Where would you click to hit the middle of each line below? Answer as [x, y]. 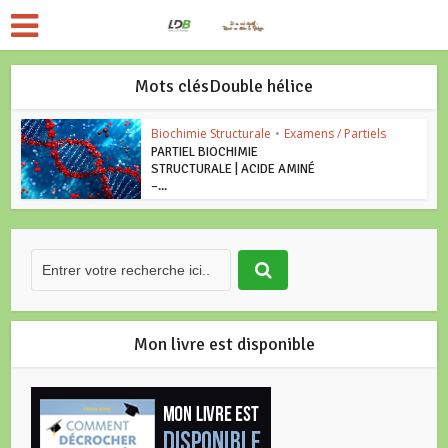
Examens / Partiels [335, 133]
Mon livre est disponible [224, 344]
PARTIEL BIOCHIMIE [205, 152]
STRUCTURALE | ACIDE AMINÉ [233, 169]
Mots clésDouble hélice [224, 86]
